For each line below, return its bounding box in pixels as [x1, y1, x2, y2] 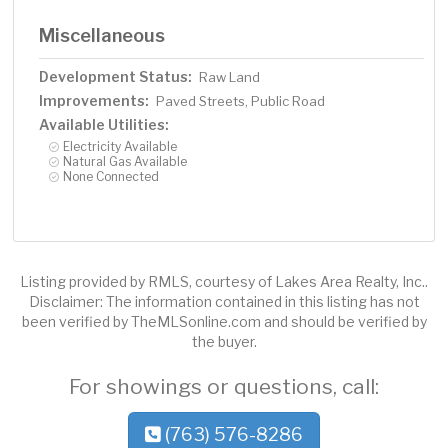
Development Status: [39, 68, 193, 86]
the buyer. [191, 333, 257, 351]
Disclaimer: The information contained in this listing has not [28, 293, 420, 311]
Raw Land [199, 69, 261, 86]
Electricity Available [63, 139, 178, 155]
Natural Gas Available [63, 154, 188, 170]
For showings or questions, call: [69, 374, 379, 400]
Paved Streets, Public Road [156, 93, 326, 110]
